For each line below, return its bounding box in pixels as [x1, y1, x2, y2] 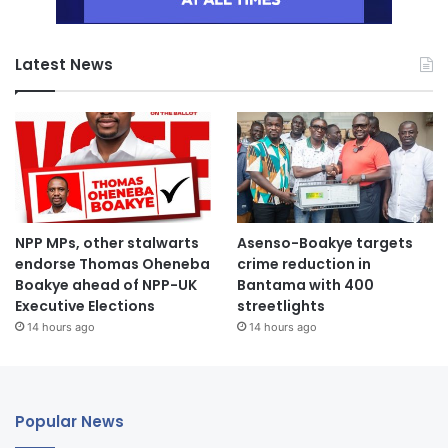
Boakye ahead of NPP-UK [15, 274, 197, 295]
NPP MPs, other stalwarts [15, 232, 199, 253]
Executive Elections [15, 295, 155, 316]
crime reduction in [236, 253, 371, 274]
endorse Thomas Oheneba [15, 253, 210, 274]
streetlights [236, 295, 325, 316]
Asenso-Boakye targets [236, 232, 413, 253]
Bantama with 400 [236, 274, 374, 295]
